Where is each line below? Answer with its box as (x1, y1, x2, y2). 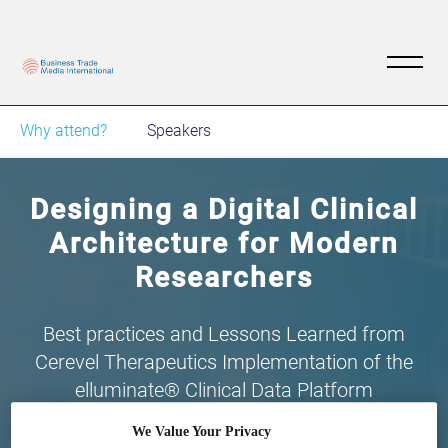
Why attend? (20, 120, 107, 140)
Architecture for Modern (49, 226, 399, 260)
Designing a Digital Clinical (30, 192, 418, 226)
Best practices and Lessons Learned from (43, 321, 405, 346)
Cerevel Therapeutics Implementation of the (35, 349, 413, 374)
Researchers (135, 260, 313, 294)
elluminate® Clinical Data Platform (75, 377, 373, 402)
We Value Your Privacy (131, 423, 271, 439)
